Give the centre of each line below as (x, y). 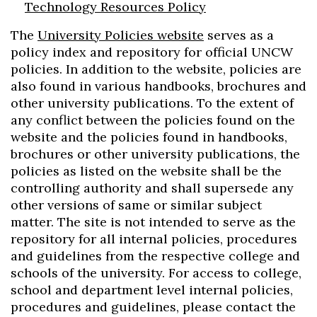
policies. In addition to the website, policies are (156, 69)
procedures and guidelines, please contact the (153, 307)
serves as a (239, 35)
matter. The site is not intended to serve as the (153, 222)
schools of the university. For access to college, (156, 273)
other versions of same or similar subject (136, 205)
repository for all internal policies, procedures (154, 239)
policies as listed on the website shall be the (146, 171)
